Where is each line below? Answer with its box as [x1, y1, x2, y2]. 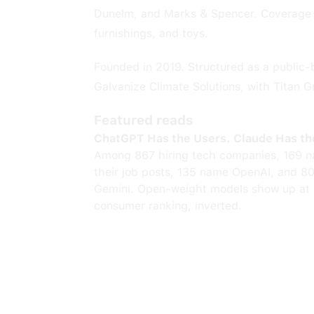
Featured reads [94, 112, 194, 128]
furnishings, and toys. [94, 27, 209, 40]
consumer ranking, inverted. [94, 199, 243, 212]
